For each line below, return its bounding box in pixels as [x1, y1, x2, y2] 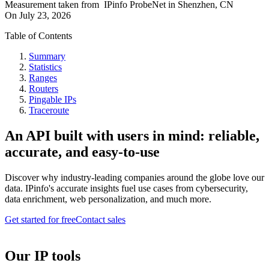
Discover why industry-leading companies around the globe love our [5, 172, 264, 183]
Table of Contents [5, 31, 72, 41]
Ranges [29, 73, 57, 83]
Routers [29, 83, 58, 94]
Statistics [29, 62, 62, 73]
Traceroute [29, 105, 69, 116]
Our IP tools [5, 247, 80, 264]
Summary [29, 51, 65, 62]
